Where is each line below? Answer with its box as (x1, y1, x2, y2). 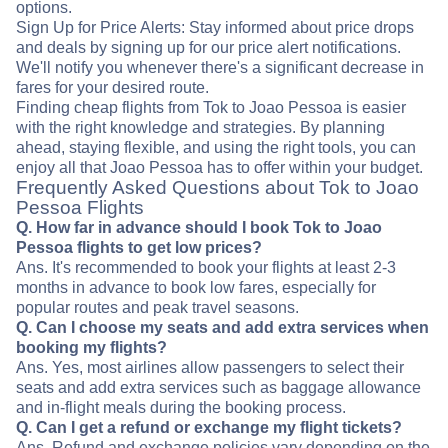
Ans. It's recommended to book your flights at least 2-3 (16, 259, 396, 277)
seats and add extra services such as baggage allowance (16, 379, 421, 397)
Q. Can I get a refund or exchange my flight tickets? (16, 419, 402, 437)
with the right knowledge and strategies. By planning (16, 119, 385, 137)
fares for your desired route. (16, 79, 209, 97)
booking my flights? (16, 339, 167, 357)
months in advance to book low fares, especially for (16, 279, 376, 297)
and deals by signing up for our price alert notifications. (16, 39, 401, 57)
